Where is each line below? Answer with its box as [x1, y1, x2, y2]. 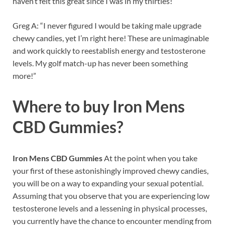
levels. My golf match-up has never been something [13, 58, 188, 68]
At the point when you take [104, 153, 197, 163]
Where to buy [13, 96, 113, 117]
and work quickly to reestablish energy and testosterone [13, 45, 205, 55]
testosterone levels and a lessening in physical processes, [13, 203, 207, 213]
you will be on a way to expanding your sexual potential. [13, 178, 203, 188]
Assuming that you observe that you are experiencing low [13, 191, 209, 201]
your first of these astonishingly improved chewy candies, [13, 166, 208, 176]
